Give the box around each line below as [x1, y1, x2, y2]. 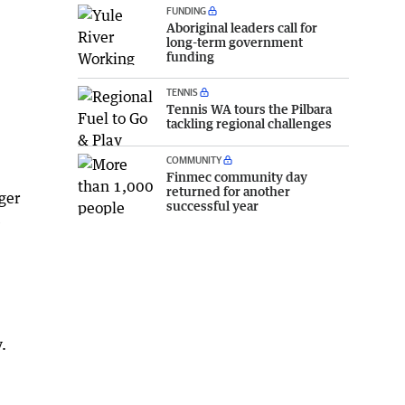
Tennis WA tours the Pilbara [166, 100, 332, 117]
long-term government [166, 33, 303, 50]
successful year [166, 198, 259, 214]
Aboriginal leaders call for [166, 19, 317, 35]
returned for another [166, 184, 290, 200]
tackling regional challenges [166, 115, 332, 131]
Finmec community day [166, 169, 307, 185]
